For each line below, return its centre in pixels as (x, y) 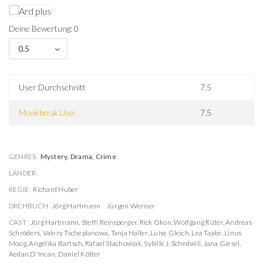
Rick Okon (155, 222)
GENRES (23, 156)
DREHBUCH (28, 206)
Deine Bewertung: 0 (44, 28)
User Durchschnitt (53, 87)
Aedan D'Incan (32, 254)
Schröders (25, 233)
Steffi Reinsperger (109, 222)
